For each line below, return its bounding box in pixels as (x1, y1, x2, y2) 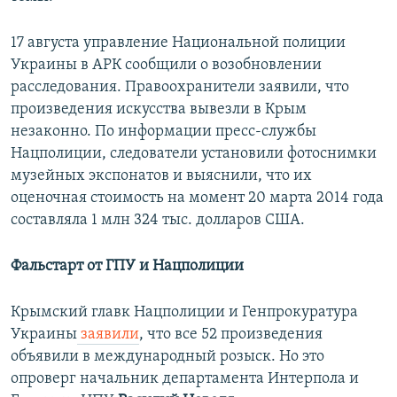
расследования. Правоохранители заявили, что (11, 79, 349, 97)
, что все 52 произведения (139, 326, 323, 344)
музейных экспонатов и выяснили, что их (11, 167, 312, 185)
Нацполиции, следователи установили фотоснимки (11, 145, 377, 163)
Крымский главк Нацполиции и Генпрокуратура (11, 304, 358, 322)
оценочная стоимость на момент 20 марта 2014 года (11, 190, 384, 207)
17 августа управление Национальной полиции (11, 35, 346, 52)
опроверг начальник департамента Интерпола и (11, 370, 359, 388)
